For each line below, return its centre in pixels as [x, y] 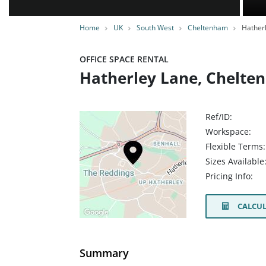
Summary [104, 253]
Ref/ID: [219, 117]
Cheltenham [208, 28]
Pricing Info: [229, 176]
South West [155, 28]
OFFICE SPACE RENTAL [124, 59]
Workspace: [228, 132]
